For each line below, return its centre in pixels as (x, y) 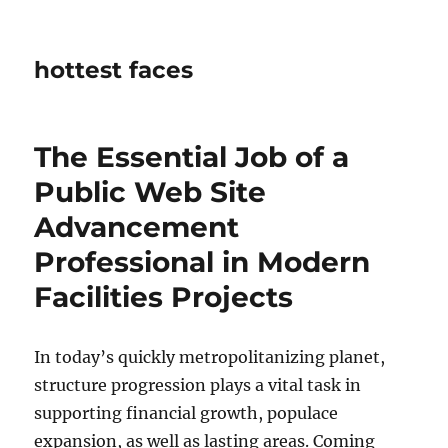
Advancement (137, 227)
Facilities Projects (164, 297)
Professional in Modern (202, 262)
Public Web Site (150, 192)
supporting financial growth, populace (186, 413)
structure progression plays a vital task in (198, 385)
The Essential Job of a (192, 157)
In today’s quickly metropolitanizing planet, (210, 357)
